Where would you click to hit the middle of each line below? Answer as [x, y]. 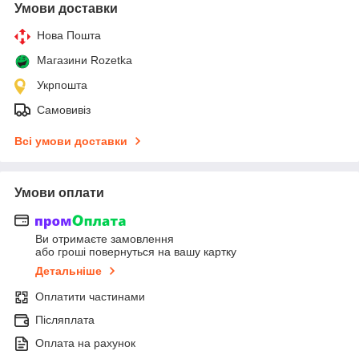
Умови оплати [59, 192]
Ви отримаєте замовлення [105, 239]
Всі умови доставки [71, 141]
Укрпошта [62, 85]
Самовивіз [64, 109]
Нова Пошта [69, 35]
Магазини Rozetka [85, 60]
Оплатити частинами [90, 297]
